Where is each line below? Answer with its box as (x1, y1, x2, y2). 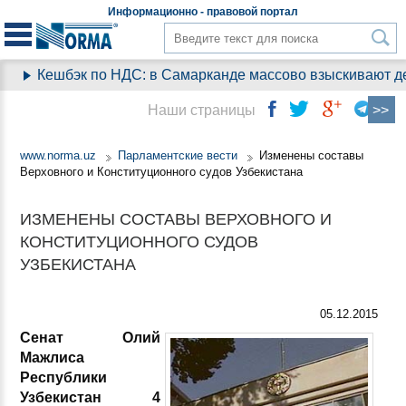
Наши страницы (148, 102, 256, 118)
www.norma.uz (20, 149, 96, 162)
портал (257, 5, 298, 18)
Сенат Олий (20, 330, 161, 345)
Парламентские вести (118, 149, 237, 162)
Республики (20, 370, 107, 385)
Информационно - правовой (108, 5, 257, 18)
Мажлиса (20, 350, 84, 365)
